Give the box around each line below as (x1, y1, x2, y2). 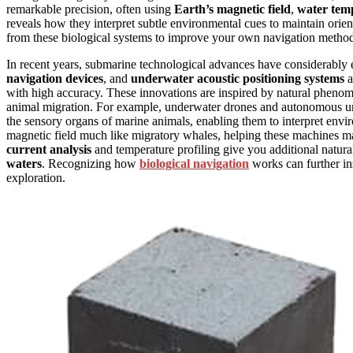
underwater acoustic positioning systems (131, 72, 344, 86)
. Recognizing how (42, 157, 139, 171)
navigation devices (6, 72, 103, 86)
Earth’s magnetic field (174, 2, 291, 17)
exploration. (6, 171, 65, 185)
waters (6, 157, 42, 171)
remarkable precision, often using (6, 2, 174, 17)
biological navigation (139, 157, 249, 171)
